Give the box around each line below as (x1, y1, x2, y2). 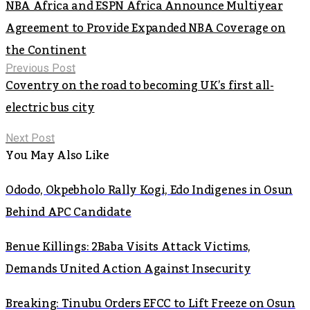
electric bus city (6, 96, 95, 119)
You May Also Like (6, 144, 109, 167)
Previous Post (6, 61, 75, 75)
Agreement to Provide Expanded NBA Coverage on (6, 17, 286, 39)
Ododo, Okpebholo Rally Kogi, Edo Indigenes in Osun (6, 179, 293, 201)
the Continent (6, 39, 86, 62)
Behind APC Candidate (6, 201, 131, 224)
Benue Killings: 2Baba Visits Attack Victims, (6, 235, 250, 258)
